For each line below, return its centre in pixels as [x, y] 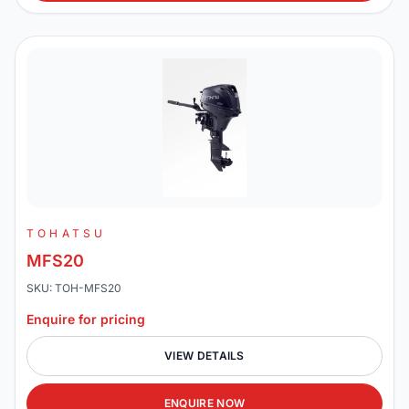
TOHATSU [67, 233]
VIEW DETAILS [204, 356]
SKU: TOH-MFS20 [74, 288]
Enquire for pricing [86, 319]
